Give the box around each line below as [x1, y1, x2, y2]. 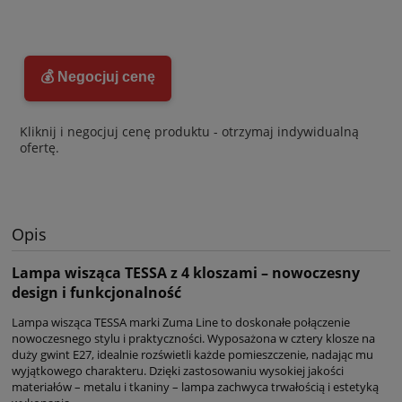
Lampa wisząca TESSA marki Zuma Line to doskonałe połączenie [12, 313, 350, 330]
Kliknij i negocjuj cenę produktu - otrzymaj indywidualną [19, 122, 359, 140]
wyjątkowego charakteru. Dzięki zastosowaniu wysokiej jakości [12, 362, 344, 379]
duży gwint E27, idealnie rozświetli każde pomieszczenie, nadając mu [12, 345, 373, 363]
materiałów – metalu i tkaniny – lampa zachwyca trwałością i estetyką [12, 378, 379, 395]
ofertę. [19, 138, 59, 156]
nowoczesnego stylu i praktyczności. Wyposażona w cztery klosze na [12, 329, 375, 346]
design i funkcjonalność [12, 282, 181, 302]
